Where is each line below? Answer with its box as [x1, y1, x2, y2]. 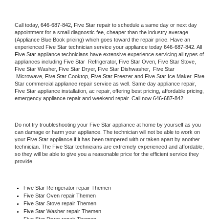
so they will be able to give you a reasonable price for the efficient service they [15, 151, 199, 157]
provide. [15, 158, 35, 164]
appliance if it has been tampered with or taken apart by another [48, 136, 200, 142]
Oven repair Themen [46, 192, 96, 198]
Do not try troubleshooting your [15, 121, 89, 128]
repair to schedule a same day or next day [97, 22, 197, 28]
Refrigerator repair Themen [44, 184, 111, 191]
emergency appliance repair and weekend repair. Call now [15, 95, 153, 101]
